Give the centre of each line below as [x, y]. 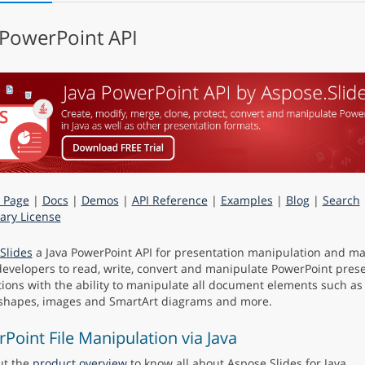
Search [341, 200]
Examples [246, 200]
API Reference [169, 200]
